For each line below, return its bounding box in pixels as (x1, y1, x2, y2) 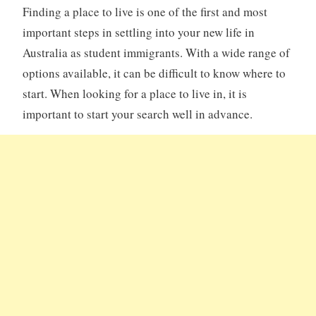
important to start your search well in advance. (22, 106, 253, 123)
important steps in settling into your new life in (22, 24, 255, 41)
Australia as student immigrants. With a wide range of (22, 44, 290, 61)
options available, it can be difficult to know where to (22, 65, 286, 82)
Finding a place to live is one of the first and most (22, 4, 267, 20)
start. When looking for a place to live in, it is (22, 85, 247, 102)
